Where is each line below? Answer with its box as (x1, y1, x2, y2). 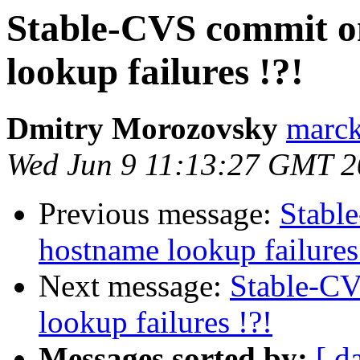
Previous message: (39, 196, 280, 231)
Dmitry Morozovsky (6, 111, 278, 146)
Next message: (39, 268, 230, 304)
